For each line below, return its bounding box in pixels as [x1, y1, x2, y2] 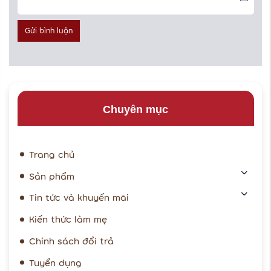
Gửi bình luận [24, 25, 73, 36]
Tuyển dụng [29, 255, 82, 269]
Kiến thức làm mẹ [29, 212, 108, 226]
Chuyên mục [103, 103, 168, 116]
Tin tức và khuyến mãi [29, 191, 129, 204]
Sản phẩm [29, 169, 75, 183]
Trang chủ [29, 147, 75, 161]
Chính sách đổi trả [29, 234, 114, 248]
